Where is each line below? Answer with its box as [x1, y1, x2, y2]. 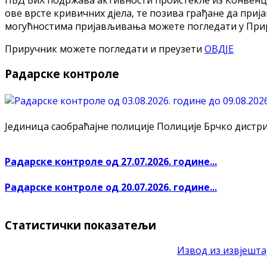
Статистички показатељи [5, 218, 156, 233]
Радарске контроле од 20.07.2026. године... [5, 181, 217, 194]
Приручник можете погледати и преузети [5, 42, 204, 55]
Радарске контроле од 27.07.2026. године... [5, 155, 217, 169]
